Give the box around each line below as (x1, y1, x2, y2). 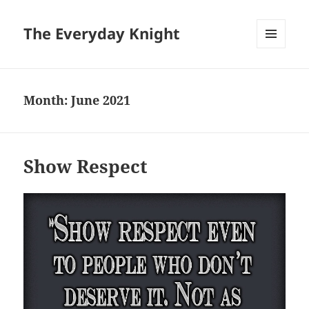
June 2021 (71, 92, 131, 109)
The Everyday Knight (23, 23, 181, 44)
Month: (23, 92, 72, 109)
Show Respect (23, 154, 148, 179)
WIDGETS (257, 71, 296, 83)
